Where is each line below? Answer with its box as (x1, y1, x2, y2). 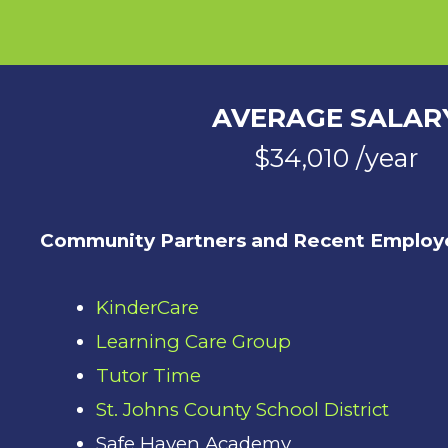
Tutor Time (96, 364, 202, 388)
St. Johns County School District (96, 398, 390, 422)
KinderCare (96, 296, 200, 320)
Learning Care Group (96, 330, 292, 354)
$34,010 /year (253, 141, 418, 173)
